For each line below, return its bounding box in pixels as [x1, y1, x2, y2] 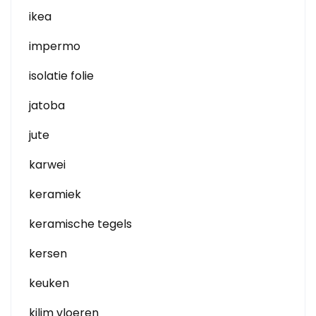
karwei [29, 157, 66, 173]
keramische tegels [29, 216, 132, 232]
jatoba [29, 97, 65, 114]
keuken [29, 275, 69, 291]
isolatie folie [29, 68, 94, 84]
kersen [29, 245, 67, 262]
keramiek [29, 186, 81, 202]
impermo [29, 38, 80, 54]
